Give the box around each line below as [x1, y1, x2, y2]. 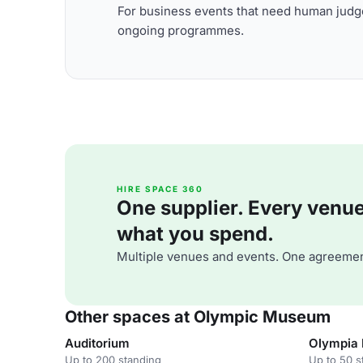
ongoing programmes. [117, 22, 244, 38]
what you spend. [117, 222, 274, 246]
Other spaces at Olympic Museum [65, 307, 331, 327]
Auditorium [65, 335, 130, 351]
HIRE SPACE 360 [117, 184, 203, 194]
